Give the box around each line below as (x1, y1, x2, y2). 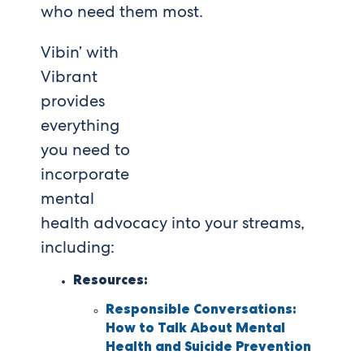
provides (41, 90, 105, 112)
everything (41, 115, 119, 136)
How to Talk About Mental (106, 318, 285, 338)
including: (41, 236, 115, 258)
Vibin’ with (41, 41, 119, 63)
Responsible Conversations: (106, 300, 297, 319)
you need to (41, 139, 130, 161)
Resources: (73, 270, 151, 289)
